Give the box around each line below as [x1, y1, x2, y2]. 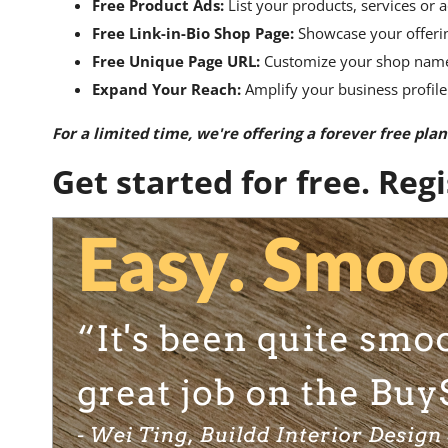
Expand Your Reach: [92, 79, 241, 99]
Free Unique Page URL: [92, 51, 260, 71]
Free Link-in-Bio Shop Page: [92, 23, 294, 43]
